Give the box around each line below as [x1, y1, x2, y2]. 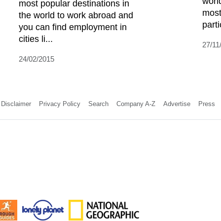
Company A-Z [116, 100, 155, 108]
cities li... [19, 34, 53, 44]
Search [88, 100, 109, 108]
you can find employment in [19, 22, 127, 32]
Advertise [163, 100, 190, 108]
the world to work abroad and [19, 10, 133, 20]
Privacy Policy [38, 100, 80, 108]
